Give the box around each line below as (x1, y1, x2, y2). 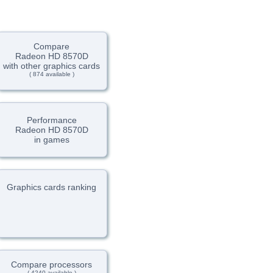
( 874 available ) (29, 71, 74, 77)
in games (34, 135, 69, 144)
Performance (26, 115, 77, 125)
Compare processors (11, 260, 93, 269)
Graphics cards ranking (7, 182, 97, 192)
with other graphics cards (3, 61, 101, 71)
